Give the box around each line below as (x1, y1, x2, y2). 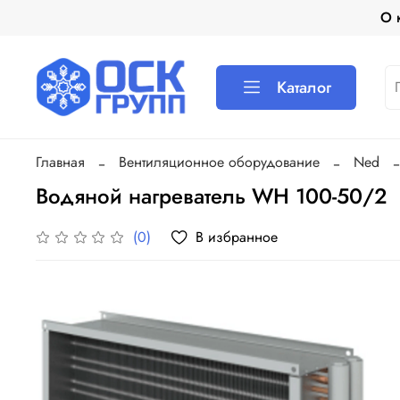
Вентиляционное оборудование (119, 151, 320, 172)
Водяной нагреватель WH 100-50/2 (36, 179, 387, 212)
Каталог (277, 75, 332, 99)
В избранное (196, 226, 279, 247)
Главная (36, 151, 85, 172)
